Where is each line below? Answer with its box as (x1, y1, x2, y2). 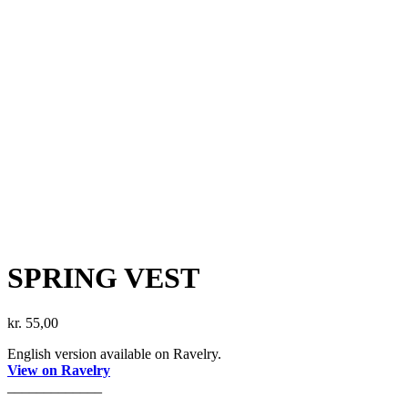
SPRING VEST (7, 261, 199, 295)
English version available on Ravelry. (7, 345, 221, 362)
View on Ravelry (7, 362, 110, 378)
